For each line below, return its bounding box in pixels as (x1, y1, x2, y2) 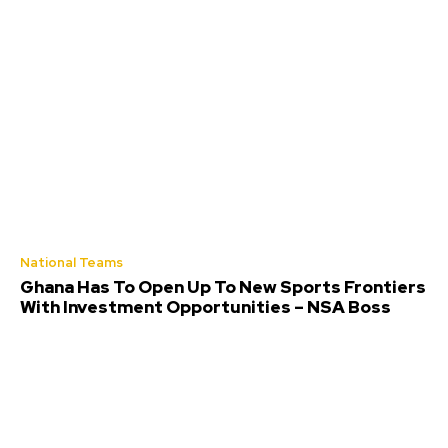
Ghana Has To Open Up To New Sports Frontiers (20, 275, 426, 298)
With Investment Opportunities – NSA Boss (20, 295, 391, 318)
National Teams (20, 253, 123, 271)
